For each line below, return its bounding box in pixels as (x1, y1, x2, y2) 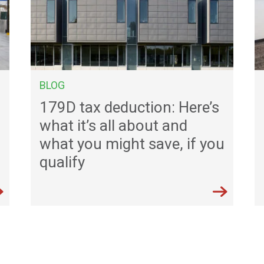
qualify (39, 153, 85, 171)
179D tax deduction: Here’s (39, 98, 219, 116)
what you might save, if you (39, 134, 225, 153)
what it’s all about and (39, 116, 187, 134)
